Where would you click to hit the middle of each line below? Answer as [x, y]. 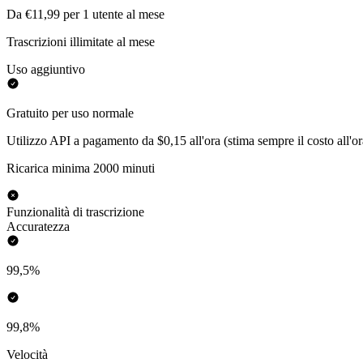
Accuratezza [38, 227]
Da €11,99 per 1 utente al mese [85, 15]
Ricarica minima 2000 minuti [81, 169]
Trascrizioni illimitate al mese [81, 42]
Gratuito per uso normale [70, 113]
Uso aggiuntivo [46, 70]
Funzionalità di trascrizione [75, 212]
